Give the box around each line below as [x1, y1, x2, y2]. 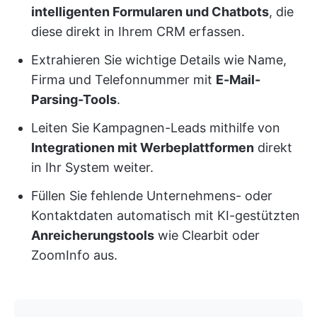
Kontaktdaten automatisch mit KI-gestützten [31, 208, 300, 224]
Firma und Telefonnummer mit [31, 72, 216, 88]
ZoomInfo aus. [31, 248, 117, 263]
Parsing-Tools [31, 92, 117, 108]
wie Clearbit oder [154, 228, 260, 243]
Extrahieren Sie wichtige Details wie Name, [31, 52, 287, 68]
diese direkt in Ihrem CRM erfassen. [31, 24, 245, 40]
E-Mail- [216, 72, 260, 88]
